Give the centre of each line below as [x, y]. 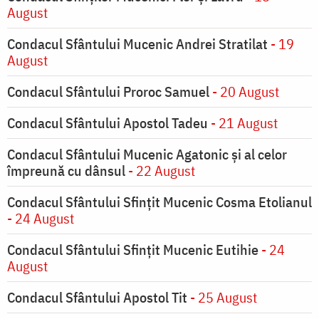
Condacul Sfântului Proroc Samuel [108, 92]
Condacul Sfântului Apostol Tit [97, 298]
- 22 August [160, 171]
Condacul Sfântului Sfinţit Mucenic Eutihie [133, 250]
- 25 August [222, 298]
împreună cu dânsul [66, 171]
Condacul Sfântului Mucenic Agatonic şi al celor [147, 155]
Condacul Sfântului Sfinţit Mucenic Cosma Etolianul [159, 202]
